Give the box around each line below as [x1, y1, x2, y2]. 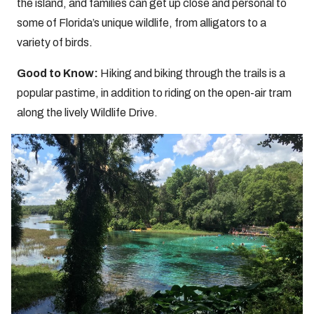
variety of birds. [17, 36, 95, 48]
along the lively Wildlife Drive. [17, 107, 158, 118]
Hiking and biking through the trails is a [100, 67, 285, 79]
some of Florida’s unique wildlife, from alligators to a [17, 17, 266, 29]
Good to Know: [17, 67, 100, 79]
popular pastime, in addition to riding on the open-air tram [17, 87, 292, 99]
